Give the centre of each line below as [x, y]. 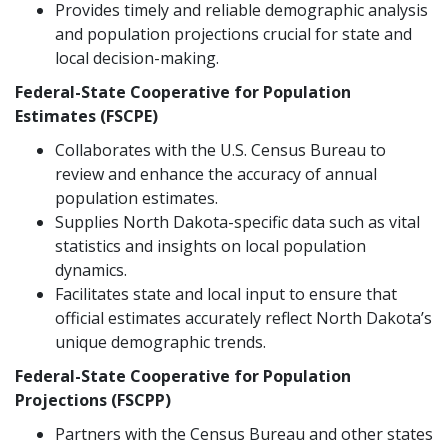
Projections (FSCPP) [93, 400]
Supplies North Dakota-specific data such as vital [237, 222]
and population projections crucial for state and [233, 34]
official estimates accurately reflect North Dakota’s [243, 318]
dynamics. [91, 270]
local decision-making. [137, 58]
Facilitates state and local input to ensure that [226, 294]
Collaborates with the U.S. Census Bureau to [220, 150]
